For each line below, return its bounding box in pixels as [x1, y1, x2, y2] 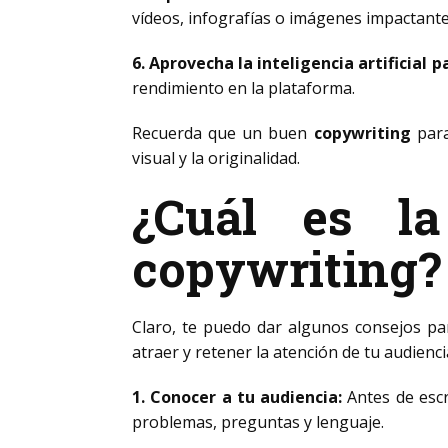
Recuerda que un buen [132, 122, 314, 144]
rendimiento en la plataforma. [132, 77, 355, 99]
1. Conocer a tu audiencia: [132, 386, 342, 408]
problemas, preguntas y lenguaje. [132, 411, 384, 433]
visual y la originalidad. [132, 147, 300, 169]
